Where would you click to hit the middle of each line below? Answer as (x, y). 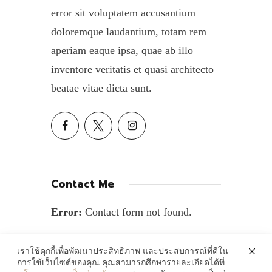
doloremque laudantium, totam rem (129, 31)
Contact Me (83, 184)
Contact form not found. (137, 212)
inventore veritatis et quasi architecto (132, 69)
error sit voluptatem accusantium (123, 12)
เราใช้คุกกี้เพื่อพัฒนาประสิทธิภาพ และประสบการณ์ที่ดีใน (123, 251)
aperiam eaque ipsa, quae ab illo (122, 50)
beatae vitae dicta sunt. (101, 88)
